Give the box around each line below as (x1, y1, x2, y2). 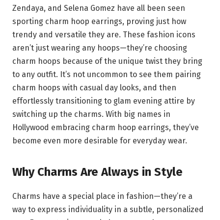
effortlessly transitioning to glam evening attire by (12, 96, 195, 106)
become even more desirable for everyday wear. (12, 136, 187, 145)
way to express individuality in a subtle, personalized (12, 205, 204, 215)
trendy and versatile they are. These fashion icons (12, 29, 195, 39)
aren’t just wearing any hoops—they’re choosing (12, 43, 187, 53)
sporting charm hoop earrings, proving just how (12, 16, 186, 26)
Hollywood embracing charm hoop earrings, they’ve (12, 122, 199, 132)
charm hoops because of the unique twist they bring (12, 56, 202, 66)
